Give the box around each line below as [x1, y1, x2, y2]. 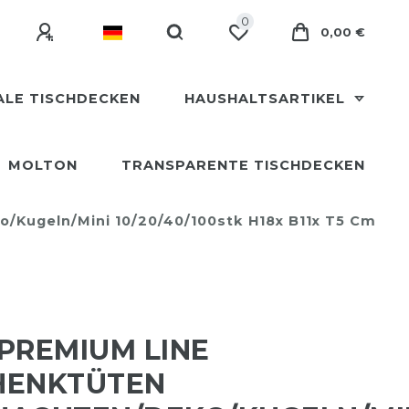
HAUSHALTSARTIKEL [184, 90, 350, 107]
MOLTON [8, 157, 78, 173]
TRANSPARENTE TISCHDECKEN [121, 157, 365, 173]
